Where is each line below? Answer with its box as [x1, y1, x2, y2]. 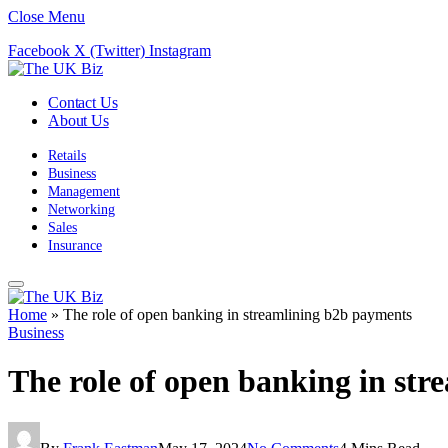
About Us [48, 112, 109, 129]
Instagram [149, 42, 211, 59]
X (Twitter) [74, 42, 145, 59]
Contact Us [48, 94, 118, 111]
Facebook [8, 42, 70, 59]
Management [48, 184, 120, 199]
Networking [48, 202, 115, 217]
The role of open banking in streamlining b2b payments [63, 306, 412, 323]
